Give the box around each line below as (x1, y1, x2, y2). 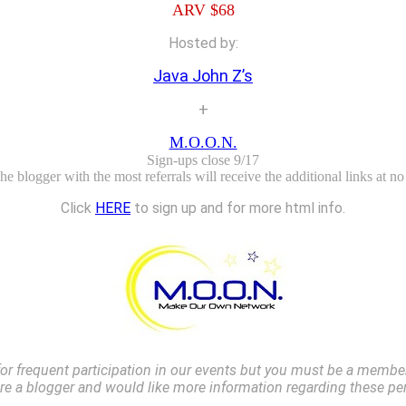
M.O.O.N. (169, 132, 237, 151)
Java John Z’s (153, 65, 253, 85)
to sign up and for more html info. (130, 198, 345, 217)
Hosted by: (168, 34, 238, 52)
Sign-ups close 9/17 (147, 151, 259, 168)
